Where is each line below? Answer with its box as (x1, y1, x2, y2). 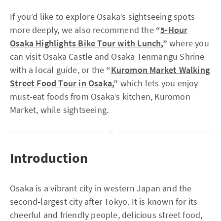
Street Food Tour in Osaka (10, 77, 112, 89)
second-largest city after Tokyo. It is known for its (10, 196, 198, 207)
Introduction (10, 149, 88, 167)
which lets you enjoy (118, 77, 198, 89)
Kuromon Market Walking (110, 64, 210, 75)
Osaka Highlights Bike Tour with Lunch (10, 37, 161, 49)
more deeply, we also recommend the (10, 24, 156, 36)
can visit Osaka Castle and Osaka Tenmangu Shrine (10, 51, 205, 62)
